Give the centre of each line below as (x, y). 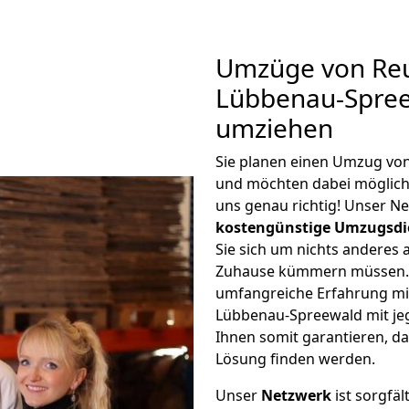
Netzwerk (296, 395)
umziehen (274, 128)
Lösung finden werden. (295, 359)
